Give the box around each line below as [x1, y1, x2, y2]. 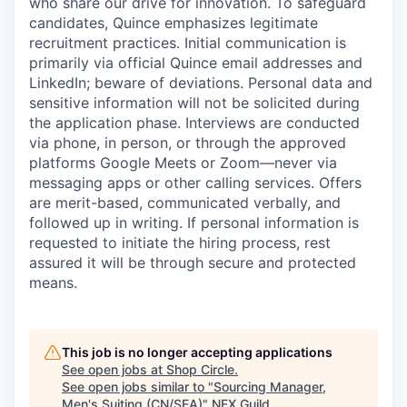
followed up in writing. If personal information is [29, 213, 359, 232]
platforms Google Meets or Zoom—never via [29, 154, 337, 172]
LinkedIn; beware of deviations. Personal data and [29, 74, 372, 92]
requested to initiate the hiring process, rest [29, 233, 331, 252]
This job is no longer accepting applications [62, 344, 333, 360]
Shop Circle [166, 362, 234, 377]
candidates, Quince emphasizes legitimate [29, 14, 318, 32]
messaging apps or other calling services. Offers [29, 174, 362, 192]
